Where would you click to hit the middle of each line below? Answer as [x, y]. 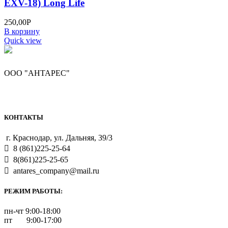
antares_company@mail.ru [55, 170]
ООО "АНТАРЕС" [37, 73]
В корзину [22, 32]
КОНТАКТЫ [24, 118]
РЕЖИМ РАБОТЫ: [33, 191]
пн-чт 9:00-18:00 [32, 211]
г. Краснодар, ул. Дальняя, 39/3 [59, 137]
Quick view [23, 41]
